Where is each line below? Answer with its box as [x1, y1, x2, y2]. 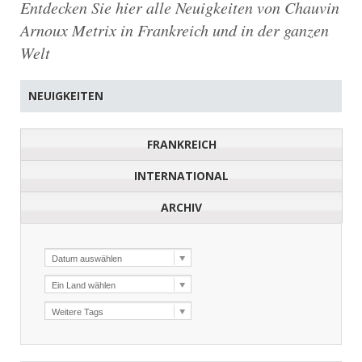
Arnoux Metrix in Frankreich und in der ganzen [20, 19, 329, 40]
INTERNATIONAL [134, 168, 229, 183]
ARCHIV [161, 200, 202, 215]
